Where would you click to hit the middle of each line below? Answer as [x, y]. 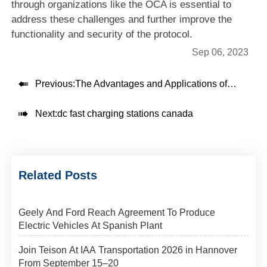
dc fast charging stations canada [125, 113]
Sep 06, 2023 [220, 52]
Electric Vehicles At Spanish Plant [91, 225]
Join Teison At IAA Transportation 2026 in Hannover [128, 250]
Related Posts [58, 175]
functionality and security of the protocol [100, 34]
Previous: [55, 83]
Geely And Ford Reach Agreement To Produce [117, 212]
